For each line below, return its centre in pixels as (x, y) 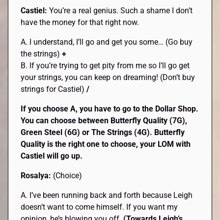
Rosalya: (37, 175)
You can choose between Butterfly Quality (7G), (104, 120)
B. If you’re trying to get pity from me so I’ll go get (105, 65)
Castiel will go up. (52, 156)
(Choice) (68, 175)
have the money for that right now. (80, 22)
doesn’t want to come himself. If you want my (99, 207)
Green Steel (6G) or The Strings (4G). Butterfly (103, 132)
